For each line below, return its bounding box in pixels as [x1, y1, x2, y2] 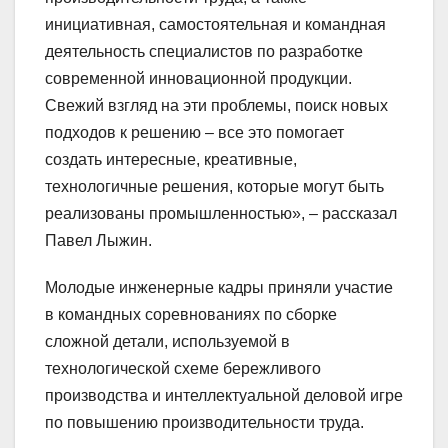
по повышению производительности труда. [45, 414, 364, 432]
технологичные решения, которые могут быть [45, 178, 384, 196]
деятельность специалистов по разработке [45, 43, 363, 61]
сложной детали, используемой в [45, 333, 290, 351]
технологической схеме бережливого [45, 360, 321, 378]
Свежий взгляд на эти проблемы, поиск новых [45, 97, 388, 115]
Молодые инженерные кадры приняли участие [45, 279, 393, 297]
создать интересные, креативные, [45, 151, 297, 169]
